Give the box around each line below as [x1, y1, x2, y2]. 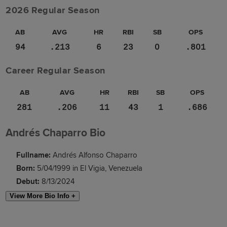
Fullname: [16, 150, 51, 161]
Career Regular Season [6, 65, 105, 77]
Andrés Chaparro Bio [6, 127, 106, 140]
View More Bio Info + [10, 192, 76, 200]
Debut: [16, 176, 40, 186]
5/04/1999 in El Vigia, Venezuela [34, 164, 142, 174]
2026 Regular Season [6, 5, 100, 16]
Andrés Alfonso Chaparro [50, 150, 137, 161]
